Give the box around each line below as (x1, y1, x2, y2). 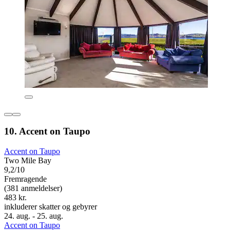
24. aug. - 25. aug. (4, 212, 63, 221)
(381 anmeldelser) (4, 184, 62, 193)
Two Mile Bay (4, 156, 51, 165)
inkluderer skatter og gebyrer (4, 202, 97, 212)
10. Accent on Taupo (4, 126, 90, 137)
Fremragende (4, 175, 47, 184)
